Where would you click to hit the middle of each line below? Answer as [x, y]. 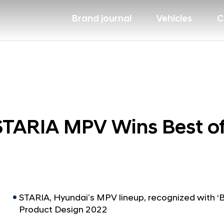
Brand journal [102, 19]
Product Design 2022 [63, 210]
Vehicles [174, 19]
